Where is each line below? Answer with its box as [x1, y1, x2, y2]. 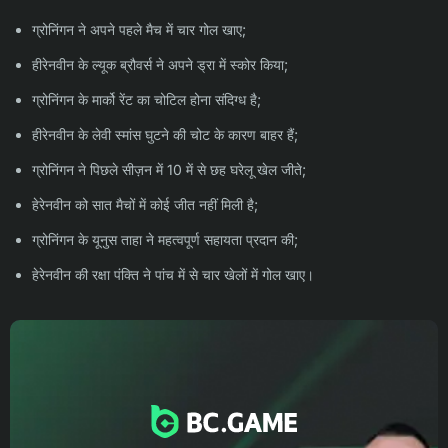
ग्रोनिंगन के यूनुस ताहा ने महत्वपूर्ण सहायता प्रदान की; [32, 230, 298, 248]
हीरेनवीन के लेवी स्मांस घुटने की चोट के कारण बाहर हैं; [32, 125, 298, 143]
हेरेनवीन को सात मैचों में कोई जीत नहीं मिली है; [32, 195, 258, 213]
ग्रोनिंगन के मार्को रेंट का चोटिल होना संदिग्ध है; [32, 90, 261, 108]
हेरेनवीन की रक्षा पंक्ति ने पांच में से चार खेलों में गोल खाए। [32, 265, 314, 283]
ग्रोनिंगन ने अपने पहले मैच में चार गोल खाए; [32, 20, 246, 38]
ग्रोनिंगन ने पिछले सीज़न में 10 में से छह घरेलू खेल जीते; [32, 160, 306, 178]
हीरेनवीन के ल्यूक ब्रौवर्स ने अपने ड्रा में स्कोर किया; [32, 55, 288, 73]
